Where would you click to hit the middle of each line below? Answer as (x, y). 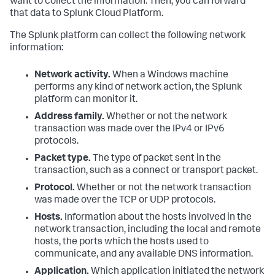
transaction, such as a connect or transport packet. (146, 171)
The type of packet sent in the (156, 159)
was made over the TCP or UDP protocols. (125, 201)
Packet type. (63, 159)
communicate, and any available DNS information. (144, 255)
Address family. (69, 117)
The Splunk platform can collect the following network (128, 36)
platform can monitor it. (86, 100)
